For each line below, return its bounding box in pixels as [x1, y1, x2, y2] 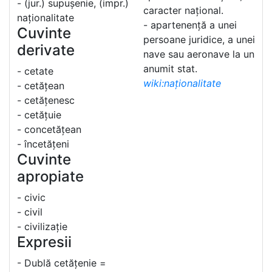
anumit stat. [143, 63, 197, 75]
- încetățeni [17, 138, 69, 150]
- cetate [17, 65, 53, 77]
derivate [17, 41, 75, 59]
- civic [17, 191, 46, 203]
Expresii [17, 233, 72, 251]
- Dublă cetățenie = [17, 257, 106, 269]
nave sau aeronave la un [143, 48, 254, 60]
